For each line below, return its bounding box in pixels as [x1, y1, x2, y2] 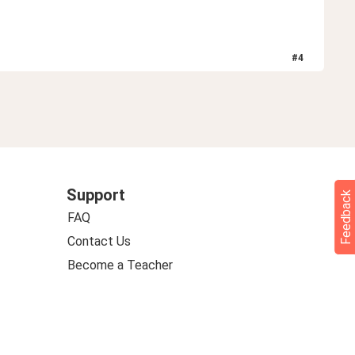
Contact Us [67, 233, 131, 249]
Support [66, 185, 125, 204]
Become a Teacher [67, 257, 173, 273]
